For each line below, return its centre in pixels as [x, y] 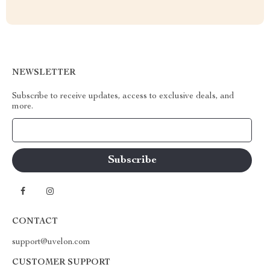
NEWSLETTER [44, 73]
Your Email [45, 130]
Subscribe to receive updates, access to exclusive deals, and [123, 96]
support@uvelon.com [51, 242]
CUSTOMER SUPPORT [61, 263]
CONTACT [35, 222]
